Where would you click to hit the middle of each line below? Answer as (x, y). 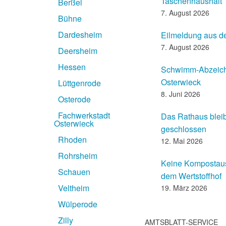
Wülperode (77, 204)
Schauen (73, 172)
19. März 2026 (184, 188)
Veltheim (73, 188)
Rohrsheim (77, 156)
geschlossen (184, 129)
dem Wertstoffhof (191, 176)
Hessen (71, 67)
